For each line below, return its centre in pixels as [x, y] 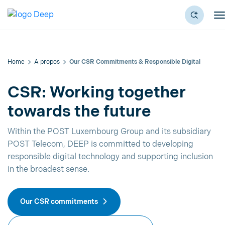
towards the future [79, 112]
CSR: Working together [97, 93]
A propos [47, 62]
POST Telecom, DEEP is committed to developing [100, 144]
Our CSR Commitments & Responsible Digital [135, 62]
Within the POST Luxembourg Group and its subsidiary [109, 132]
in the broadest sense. [48, 170]
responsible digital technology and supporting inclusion [110, 157]
